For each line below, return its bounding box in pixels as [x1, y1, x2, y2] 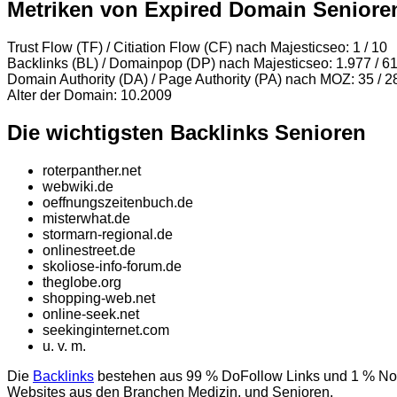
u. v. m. [43, 339, 86, 354]
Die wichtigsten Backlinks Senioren [7, 121, 366, 145]
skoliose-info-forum [43, 259, 162, 275]
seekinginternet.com [43, 323, 169, 339]
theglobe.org [43, 275, 121, 291]
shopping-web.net [43, 291, 155, 307]
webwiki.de [43, 179, 113, 195]
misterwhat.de [43, 211, 130, 227]
